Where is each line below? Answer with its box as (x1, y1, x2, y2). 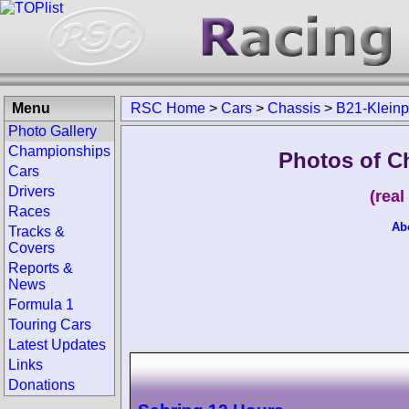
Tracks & (8, 224, 65, 239)
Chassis (267, 100, 320, 116)
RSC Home (131, 100, 205, 116)
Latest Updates (8, 337, 106, 352)
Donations (8, 377, 75, 393)
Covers (8, 240, 55, 256)
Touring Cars (8, 317, 91, 332)
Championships (8, 143, 110, 159)
